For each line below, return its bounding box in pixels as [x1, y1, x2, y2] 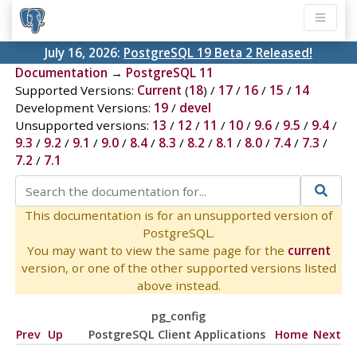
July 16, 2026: [45, 45, 124, 61]
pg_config [151, 308, 206, 324]
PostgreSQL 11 [125, 65, 214, 81]
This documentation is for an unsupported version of [25, 206, 332, 223]
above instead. [136, 277, 221, 293]
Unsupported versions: [14, 117, 152, 134]
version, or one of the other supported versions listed [21, 259, 336, 276]
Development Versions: [14, 100, 154, 116]
